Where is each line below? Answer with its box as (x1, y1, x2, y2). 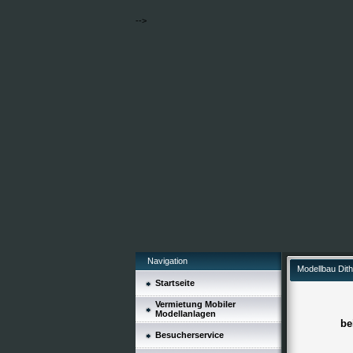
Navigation (147, 256, 188, 266)
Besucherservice (155, 330, 224, 340)
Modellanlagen (155, 309, 216, 318)
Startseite (155, 278, 195, 288)
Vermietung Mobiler (155, 299, 236, 309)
